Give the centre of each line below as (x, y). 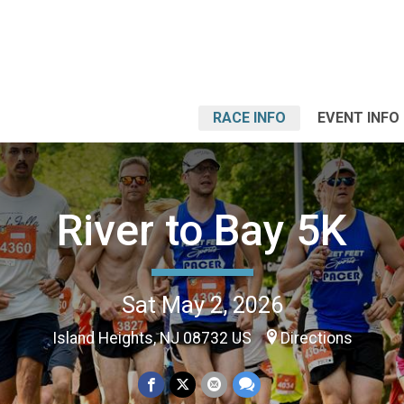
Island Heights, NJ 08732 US (153, 338)
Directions (316, 338)
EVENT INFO (358, 118)
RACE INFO (249, 118)
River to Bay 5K (202, 230)
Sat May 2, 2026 (202, 304)
